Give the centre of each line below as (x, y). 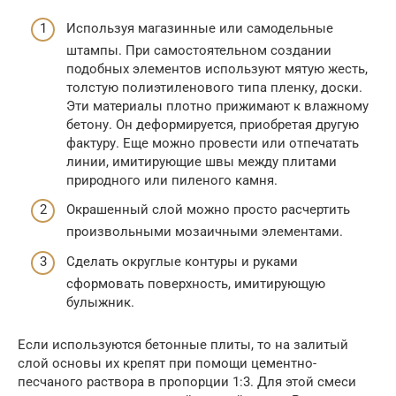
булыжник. (100, 302)
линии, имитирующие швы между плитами (202, 161)
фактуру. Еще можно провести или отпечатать (213, 143)
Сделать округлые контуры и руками (182, 261)
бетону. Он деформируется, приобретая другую (213, 124)
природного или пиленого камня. (172, 180)
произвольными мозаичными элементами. (205, 232)
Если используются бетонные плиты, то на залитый (183, 344)
